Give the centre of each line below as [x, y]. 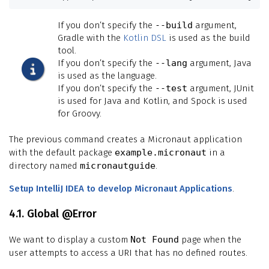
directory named [44, 165]
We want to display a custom [70, 239]
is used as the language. [107, 75]
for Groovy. [80, 113]
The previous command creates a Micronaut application [125, 139]
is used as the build [208, 38]
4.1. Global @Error [53, 213]
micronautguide [118, 165]
